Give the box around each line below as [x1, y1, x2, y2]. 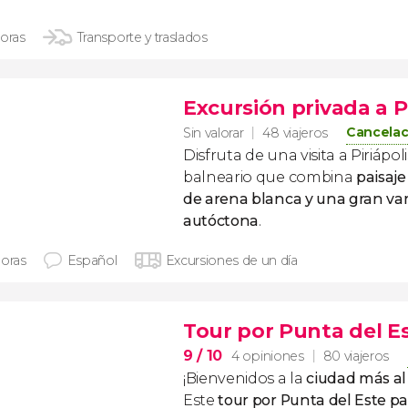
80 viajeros [322, 348, 390, 364]
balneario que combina [183, 168, 356, 186]
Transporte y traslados [76, 29, 208, 46]
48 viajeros [262, 125, 328, 141]
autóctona [183, 212, 260, 229]
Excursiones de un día [165, 252, 298, 269]
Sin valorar [183, 124, 244, 141]
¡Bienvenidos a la [183, 370, 307, 387]
